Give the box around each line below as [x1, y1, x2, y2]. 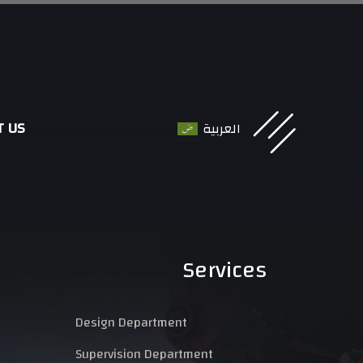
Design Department [75, 310, 187, 335]
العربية [203, 116, 241, 141]
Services [181, 250, 267, 291]
